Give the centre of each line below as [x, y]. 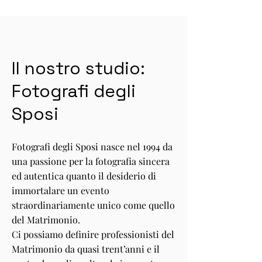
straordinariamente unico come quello [93, 205]
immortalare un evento [61, 190]
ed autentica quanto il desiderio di [84, 176]
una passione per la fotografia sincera [91, 161]
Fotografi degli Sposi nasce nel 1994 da [92, 146]
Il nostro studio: [78, 68]
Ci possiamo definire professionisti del [93, 234]
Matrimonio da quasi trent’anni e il [86, 249]
